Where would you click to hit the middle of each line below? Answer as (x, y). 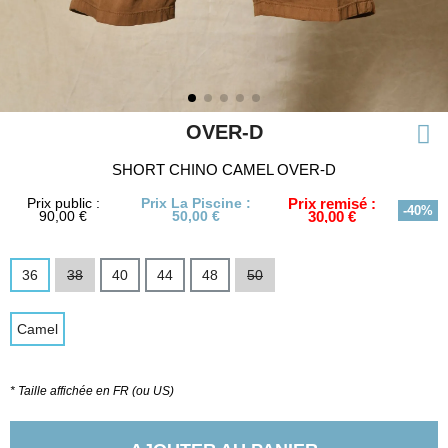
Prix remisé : (331, 203)
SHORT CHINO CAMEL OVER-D (224, 169)
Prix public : (63, 203)
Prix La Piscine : (196, 203)
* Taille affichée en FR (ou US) (92, 391)
